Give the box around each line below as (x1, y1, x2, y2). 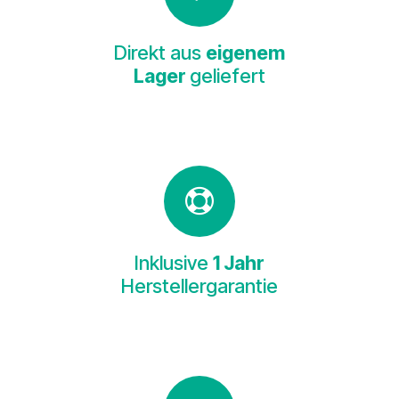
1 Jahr (213, 251, 265, 275)
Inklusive (134, 251, 213, 275)
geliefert (190, 64, 265, 88)
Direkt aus (114, 41, 206, 65)
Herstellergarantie (121, 274, 278, 298)
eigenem (206, 41, 285, 65)
